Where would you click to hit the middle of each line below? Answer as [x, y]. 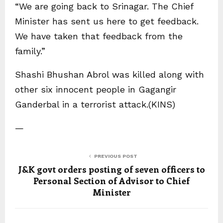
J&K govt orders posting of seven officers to [111, 169]
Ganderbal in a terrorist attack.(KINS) [95, 105]
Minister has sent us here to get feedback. [107, 21]
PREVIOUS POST [115, 156]
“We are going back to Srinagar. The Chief [104, 6]
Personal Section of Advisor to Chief [111, 181]
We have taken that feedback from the [99, 36]
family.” [30, 51]
